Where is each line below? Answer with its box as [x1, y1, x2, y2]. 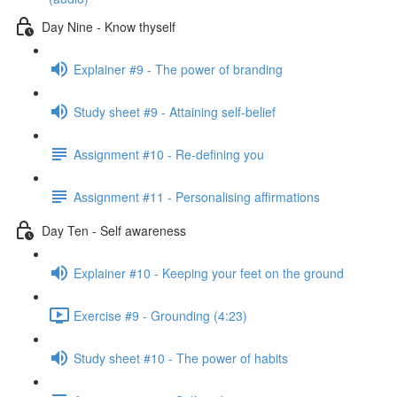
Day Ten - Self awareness [42, 221, 186, 239]
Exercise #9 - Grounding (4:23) [74, 306, 247, 324]
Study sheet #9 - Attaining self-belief [74, 102, 276, 121]
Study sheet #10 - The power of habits [74, 348, 288, 367]
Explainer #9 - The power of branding [74, 59, 283, 78]
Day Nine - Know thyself [42, 17, 175, 35]
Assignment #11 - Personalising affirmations [74, 187, 320, 206]
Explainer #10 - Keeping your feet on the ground [74, 263, 344, 282]
